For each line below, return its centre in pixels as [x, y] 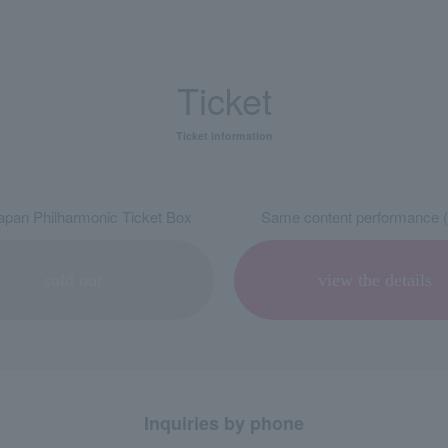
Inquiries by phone [224, 422]
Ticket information [224, 135]
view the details [375, 279]
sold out [73, 279]
